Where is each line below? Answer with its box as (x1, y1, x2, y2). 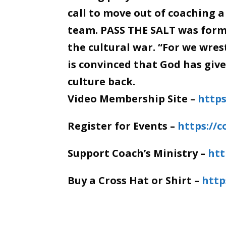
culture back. (68, 75, 136, 89)
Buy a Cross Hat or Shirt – (68, 174, 202, 188)
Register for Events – (68, 119, 178, 133)
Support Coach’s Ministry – (68, 146, 208, 160)
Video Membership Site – (68, 92, 198, 106)
